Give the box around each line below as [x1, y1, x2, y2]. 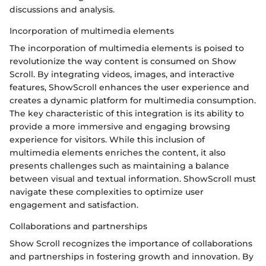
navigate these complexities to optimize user [9, 186, 204, 197]
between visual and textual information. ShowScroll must [9, 173, 256, 184]
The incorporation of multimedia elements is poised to [9, 42, 244, 53]
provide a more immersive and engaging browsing [9, 121, 230, 132]
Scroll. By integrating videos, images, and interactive [9, 68, 235, 80]
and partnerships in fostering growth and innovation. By [9, 251, 254, 262]
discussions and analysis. [9, 4, 115, 15]
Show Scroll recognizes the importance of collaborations [9, 237, 252, 249]
